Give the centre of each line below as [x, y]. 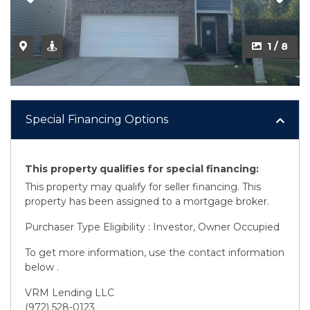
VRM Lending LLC [70, 292]
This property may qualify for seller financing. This [143, 186]
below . [42, 267]
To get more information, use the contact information [155, 252]
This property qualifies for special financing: [142, 168]
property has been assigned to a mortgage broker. [147, 201]
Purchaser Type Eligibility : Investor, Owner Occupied [152, 227]
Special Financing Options [97, 119]
